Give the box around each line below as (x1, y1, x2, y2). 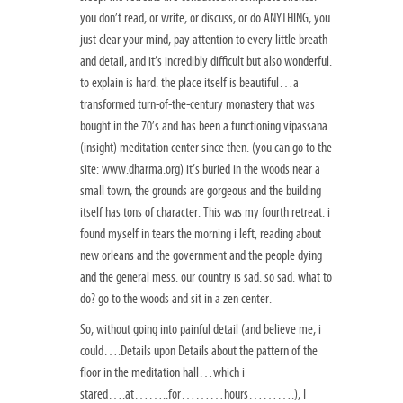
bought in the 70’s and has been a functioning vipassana (80, 118, 327, 135)
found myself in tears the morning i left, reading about (80, 226, 321, 243)
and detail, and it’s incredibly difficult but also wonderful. (80, 53, 332, 70)
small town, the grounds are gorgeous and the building (80, 183, 321, 200)
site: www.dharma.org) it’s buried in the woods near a (80, 161, 320, 178)
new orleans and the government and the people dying (80, 247, 322, 264)
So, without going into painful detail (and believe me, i (80, 321, 321, 338)
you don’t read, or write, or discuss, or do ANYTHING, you (80, 10, 330, 27)
